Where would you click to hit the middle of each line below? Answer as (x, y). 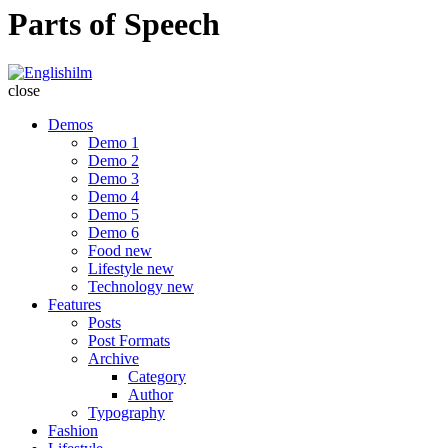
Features (74, 305)
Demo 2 (113, 161)
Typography (126, 413)
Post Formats (129, 341)
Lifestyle (117, 269)
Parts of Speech (114, 23)
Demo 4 (113, 197)
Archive (113, 359)
